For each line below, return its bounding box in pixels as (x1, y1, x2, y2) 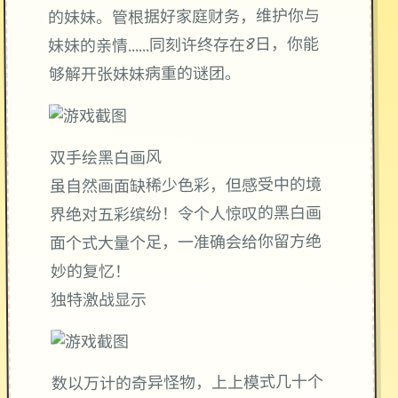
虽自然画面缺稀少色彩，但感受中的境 (49, 172, 322, 202)
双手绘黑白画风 (49, 146, 162, 173)
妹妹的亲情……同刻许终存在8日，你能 (48, 32, 320, 61)
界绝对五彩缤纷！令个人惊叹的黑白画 (49, 201, 322, 230)
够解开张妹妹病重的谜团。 (48, 61, 241, 90)
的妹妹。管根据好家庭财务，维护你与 (48, 4, 321, 33)
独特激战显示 (50, 288, 147, 315)
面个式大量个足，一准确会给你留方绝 (50, 229, 322, 259)
